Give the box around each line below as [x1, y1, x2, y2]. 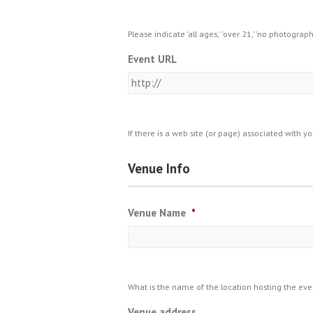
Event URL [128, 52, 177, 66]
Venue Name [128, 206, 186, 219]
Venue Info [128, 160, 190, 177]
